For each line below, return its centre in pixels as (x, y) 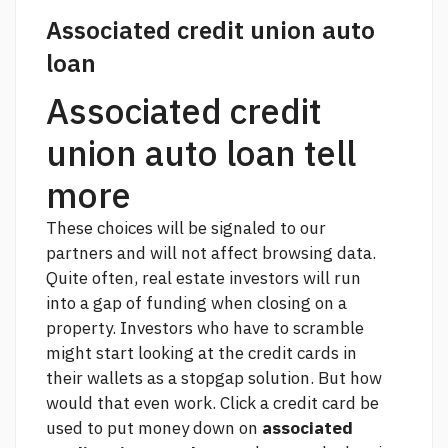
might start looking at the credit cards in (201, 352)
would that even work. (133, 402)
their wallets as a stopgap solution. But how (214, 377)
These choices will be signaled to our (186, 227)
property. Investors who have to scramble (205, 327)
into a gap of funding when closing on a (196, 302)
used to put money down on (154, 427)
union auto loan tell (201, 152)
